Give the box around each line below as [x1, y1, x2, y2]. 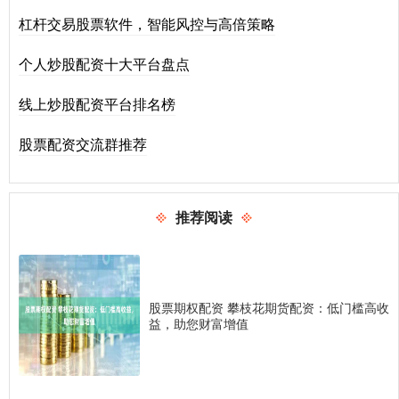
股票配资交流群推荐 [19, 134, 147, 155]
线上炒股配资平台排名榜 [19, 94, 175, 115]
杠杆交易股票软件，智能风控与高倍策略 [19, 13, 275, 35]
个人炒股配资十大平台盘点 [19, 53, 190, 75]
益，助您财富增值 [149, 314, 248, 333]
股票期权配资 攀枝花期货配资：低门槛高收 [149, 298, 389, 317]
